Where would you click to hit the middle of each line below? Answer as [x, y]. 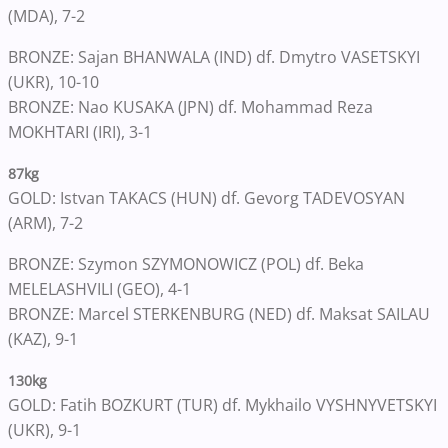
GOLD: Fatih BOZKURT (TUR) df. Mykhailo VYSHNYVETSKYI [222, 405]
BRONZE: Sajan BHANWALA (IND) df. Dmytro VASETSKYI [214, 57]
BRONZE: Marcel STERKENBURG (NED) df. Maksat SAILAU [219, 314]
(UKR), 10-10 [53, 82]
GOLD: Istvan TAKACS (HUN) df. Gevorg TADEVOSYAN [206, 198]
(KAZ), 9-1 [43, 339]
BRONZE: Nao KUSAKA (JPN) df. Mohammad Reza [190, 107]
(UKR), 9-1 [44, 430]
